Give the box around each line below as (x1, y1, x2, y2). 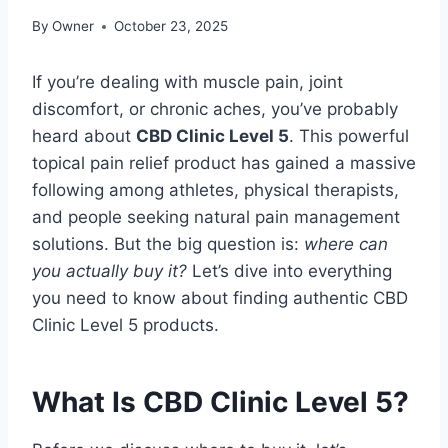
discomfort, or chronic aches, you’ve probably (32, 99, 398, 120)
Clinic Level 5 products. (32, 315, 219, 336)
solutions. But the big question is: (32, 234, 304, 255)
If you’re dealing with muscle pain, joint (32, 72, 343, 93)
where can (304, 234, 388, 255)
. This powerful (289, 126, 409, 147)
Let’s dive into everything (187, 261, 392, 282)
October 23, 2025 (114, 18, 229, 35)
